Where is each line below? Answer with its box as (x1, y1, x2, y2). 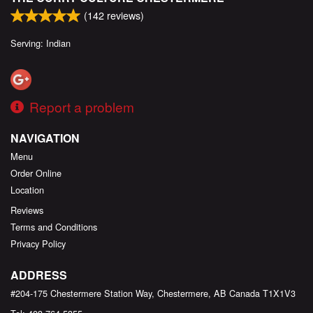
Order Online (10, 166, 61, 180)
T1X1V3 (263, 286, 296, 300)
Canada (229, 286, 260, 300)
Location (10, 182, 44, 196)
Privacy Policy (10, 236, 66, 250)
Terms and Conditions (10, 219, 97, 233)
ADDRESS (10, 266, 67, 283)
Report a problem (29, 96, 134, 116)
